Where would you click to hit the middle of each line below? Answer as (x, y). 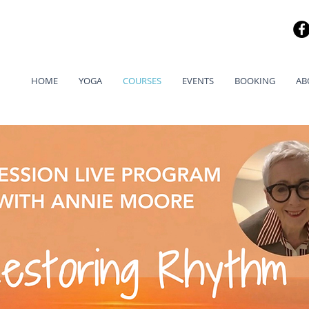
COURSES (142, 81)
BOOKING (255, 81)
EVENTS (198, 81)
